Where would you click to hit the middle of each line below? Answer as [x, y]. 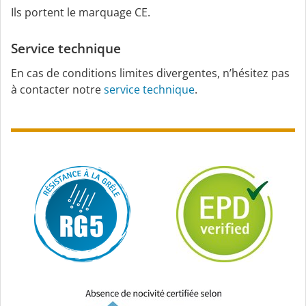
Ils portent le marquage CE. [81, 13]
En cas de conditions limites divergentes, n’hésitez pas [150, 73]
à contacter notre [57, 90]
